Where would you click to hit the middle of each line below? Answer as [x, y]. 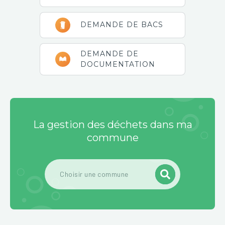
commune [113, 137]
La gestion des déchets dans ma [113, 124]
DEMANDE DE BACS [122, 25]
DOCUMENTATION [118, 64]
